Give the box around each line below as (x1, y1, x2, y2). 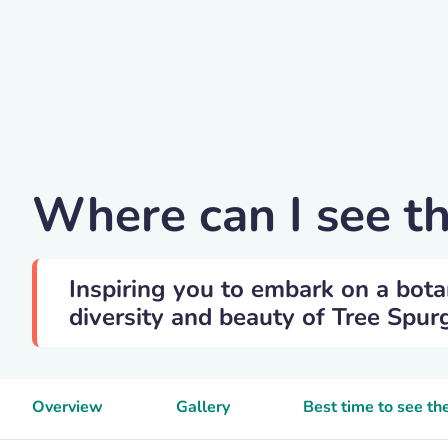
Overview (32, 396, 103, 418)
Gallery (176, 396, 231, 418)
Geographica (62, 158, 152, 180)
